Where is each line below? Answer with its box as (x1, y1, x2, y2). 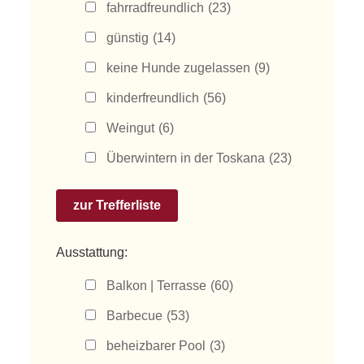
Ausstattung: (56, 245, 128, 259)
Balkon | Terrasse (106, 279, 207, 292)
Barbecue (106, 309, 163, 323)
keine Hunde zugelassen (106, 61, 251, 75)
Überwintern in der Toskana (106, 151, 266, 165)
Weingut (106, 121, 155, 135)
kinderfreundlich (106, 91, 200, 105)
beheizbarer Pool (106, 339, 206, 353)
